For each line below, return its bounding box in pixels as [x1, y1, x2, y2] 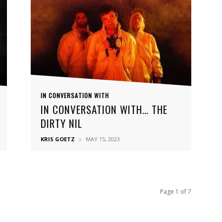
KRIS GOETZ [41, 135, 75, 143]
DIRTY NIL [41, 115, 82, 131]
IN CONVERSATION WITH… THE [41, 102, 167, 117]
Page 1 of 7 [160, 187, 191, 196]
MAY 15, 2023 [86, 135, 120, 143]
